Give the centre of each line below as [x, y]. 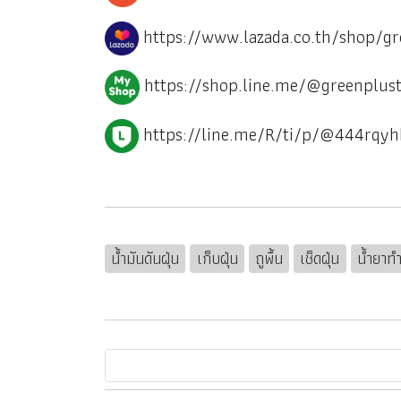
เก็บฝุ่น [217, 258]
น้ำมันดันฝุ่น [145, 258]
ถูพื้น [269, 258]
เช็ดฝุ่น [320, 258]
